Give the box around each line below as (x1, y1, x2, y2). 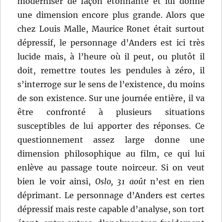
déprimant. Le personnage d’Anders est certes (17, 190, 205, 201)
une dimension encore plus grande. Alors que (17, 10, 205, 20)
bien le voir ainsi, (17, 176, 95, 187)
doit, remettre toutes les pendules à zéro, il (17, 65, 205, 76)
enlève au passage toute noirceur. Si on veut (17, 163, 205, 173)
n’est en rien (146, 176, 205, 187)
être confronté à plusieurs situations (17, 107, 205, 117)
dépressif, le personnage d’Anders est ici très (17, 38, 205, 48)
